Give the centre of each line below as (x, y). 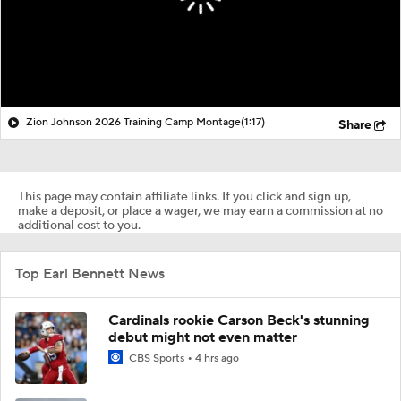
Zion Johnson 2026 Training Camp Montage (133, 122)
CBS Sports (157, 358)
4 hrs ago (217, 358)
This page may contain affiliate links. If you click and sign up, (184, 196)
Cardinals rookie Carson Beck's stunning (239, 320)
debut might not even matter (203, 337)
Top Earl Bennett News (90, 273)
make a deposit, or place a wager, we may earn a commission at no (200, 211)
